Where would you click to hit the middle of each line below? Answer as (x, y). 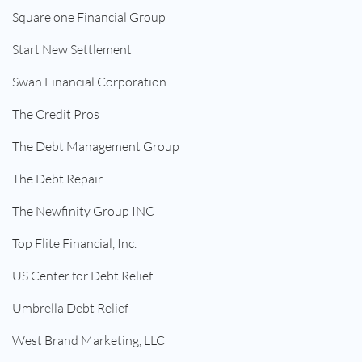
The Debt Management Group (96, 147)
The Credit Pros (56, 114)
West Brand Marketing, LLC (88, 341)
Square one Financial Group (89, 17)
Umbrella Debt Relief (70, 308)
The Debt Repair (57, 179)
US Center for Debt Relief (82, 276)
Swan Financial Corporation (89, 82)
